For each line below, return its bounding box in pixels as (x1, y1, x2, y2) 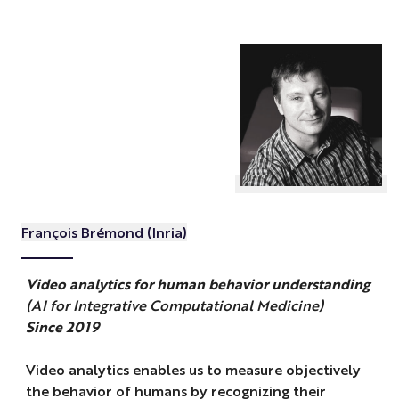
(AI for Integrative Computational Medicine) (25, 296, 323, 314)
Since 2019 (25, 317, 99, 336)
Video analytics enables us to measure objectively (25, 360, 361, 379)
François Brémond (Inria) (20, 222, 187, 241)
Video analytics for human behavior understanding (25, 274, 370, 293)
